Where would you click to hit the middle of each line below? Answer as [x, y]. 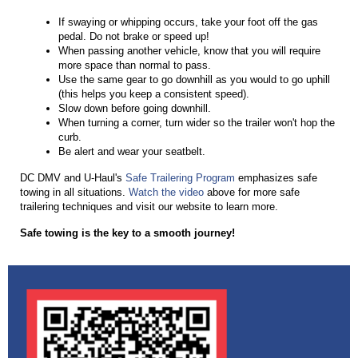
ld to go [287, 80]
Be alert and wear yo [106, 152]
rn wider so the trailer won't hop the [255, 123]
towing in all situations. [74, 193]
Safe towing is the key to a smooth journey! [127, 233]
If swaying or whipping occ [119, 22]
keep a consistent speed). [188, 94]
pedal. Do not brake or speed [127, 37]
